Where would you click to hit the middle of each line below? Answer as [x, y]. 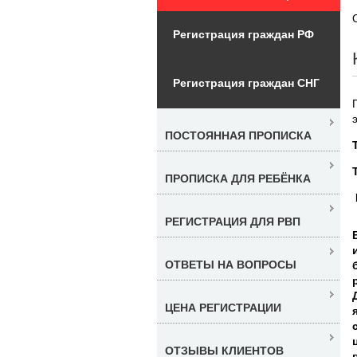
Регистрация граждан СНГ [246, 82]
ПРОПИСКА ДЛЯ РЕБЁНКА [238, 178]
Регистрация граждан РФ [243, 34]
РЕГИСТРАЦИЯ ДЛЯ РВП [233, 221]
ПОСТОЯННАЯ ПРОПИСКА [238, 135]
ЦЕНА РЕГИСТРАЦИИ [223, 307]
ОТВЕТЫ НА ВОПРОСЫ [231, 264]
